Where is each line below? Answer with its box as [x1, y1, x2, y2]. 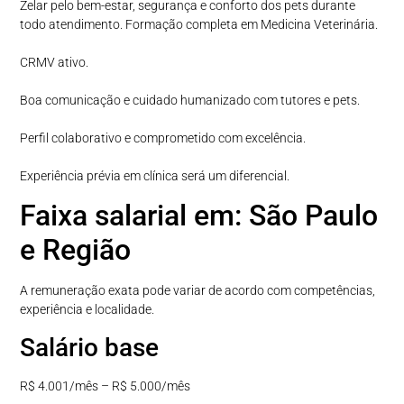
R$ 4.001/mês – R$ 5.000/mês [20, 378, 191, 393]
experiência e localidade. [20, 302, 155, 317]
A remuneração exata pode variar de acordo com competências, [20, 283, 376, 298]
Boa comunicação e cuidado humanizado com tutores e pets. [20, 92, 361, 107]
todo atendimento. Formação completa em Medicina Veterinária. [20, 16, 379, 32]
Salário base [20, 332, 160, 363]
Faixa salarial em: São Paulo [20, 198, 379, 234]
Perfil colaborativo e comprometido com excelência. [20, 130, 307, 145]
